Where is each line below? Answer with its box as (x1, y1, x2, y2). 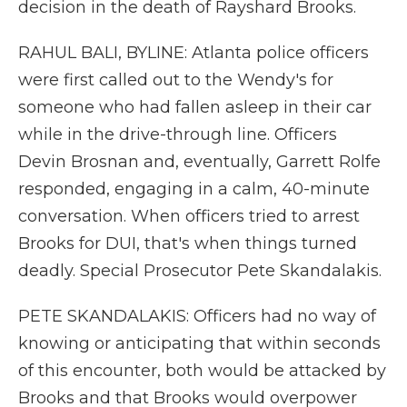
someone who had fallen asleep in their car (18, 97, 372, 117)
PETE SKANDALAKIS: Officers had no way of (18, 306, 376, 326)
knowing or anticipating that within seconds (18, 333, 381, 353)
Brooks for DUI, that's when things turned (18, 233, 357, 253)
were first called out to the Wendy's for (18, 70, 333, 90)
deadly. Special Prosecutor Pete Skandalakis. (18, 261, 382, 281)
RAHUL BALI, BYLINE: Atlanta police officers (18, 43, 369, 63)
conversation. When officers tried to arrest (18, 206, 360, 226)
